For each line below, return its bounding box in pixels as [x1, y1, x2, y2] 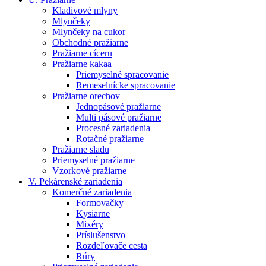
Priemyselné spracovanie [76, 69, 169, 80]
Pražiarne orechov [52, 90, 120, 101]
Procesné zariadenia [76, 122, 150, 133]
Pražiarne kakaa [52, 58, 112, 69]
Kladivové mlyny [52, 5, 118, 15]
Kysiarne [76, 208, 110, 218]
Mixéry [76, 218, 103, 229]
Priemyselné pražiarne [52, 154, 135, 165]
